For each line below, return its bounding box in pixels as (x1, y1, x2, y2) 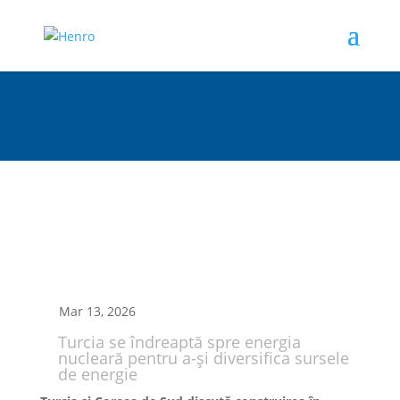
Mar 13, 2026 (58, 303, 136, 320)
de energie (57, 363, 137, 385)
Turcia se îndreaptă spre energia (57, 331, 301, 353)
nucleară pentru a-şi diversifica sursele (57, 347, 349, 369)
